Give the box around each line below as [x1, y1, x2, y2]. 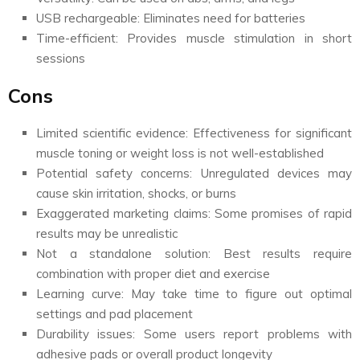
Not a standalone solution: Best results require [36, 245, 352, 261]
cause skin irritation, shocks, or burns [36, 185, 236, 201]
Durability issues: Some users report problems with [36, 325, 352, 342]
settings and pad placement [36, 305, 193, 321]
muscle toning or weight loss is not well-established [36, 145, 324, 161]
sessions [36, 50, 85, 66]
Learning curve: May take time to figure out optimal [36, 285, 352, 301]
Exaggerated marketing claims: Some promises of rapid [36, 205, 352, 221]
